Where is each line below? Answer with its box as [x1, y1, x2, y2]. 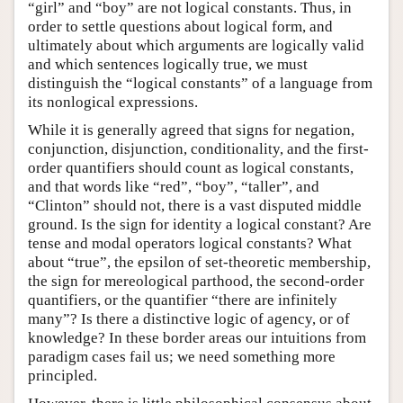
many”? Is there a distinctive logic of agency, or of [28, 309, 350, 327]
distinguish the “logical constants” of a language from [28, 74, 372, 92]
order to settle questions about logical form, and [28, 17, 333, 35]
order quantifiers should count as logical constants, [28, 158, 354, 176]
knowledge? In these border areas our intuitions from [28, 328, 366, 346]
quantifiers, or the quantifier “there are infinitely [28, 291, 337, 309]
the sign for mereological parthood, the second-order [28, 272, 364, 290]
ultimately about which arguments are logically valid [28, 36, 364, 54]
